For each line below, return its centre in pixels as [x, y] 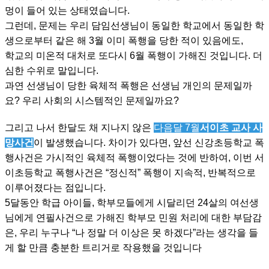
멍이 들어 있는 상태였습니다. [68, 11]
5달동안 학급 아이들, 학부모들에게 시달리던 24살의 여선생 [132, 203]
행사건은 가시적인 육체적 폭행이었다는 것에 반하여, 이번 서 [134, 158]
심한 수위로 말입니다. [53, 71]
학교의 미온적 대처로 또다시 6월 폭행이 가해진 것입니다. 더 [134, 56]
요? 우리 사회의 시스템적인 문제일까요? [92, 101]
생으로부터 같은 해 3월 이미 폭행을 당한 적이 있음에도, [124, 41]
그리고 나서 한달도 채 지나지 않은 [79, 128]
